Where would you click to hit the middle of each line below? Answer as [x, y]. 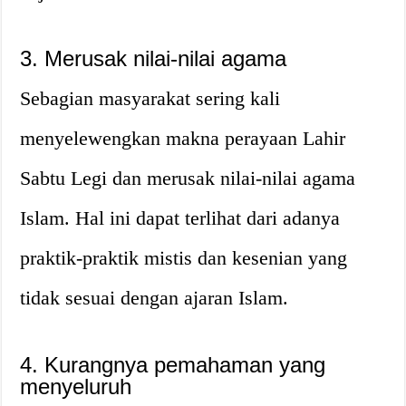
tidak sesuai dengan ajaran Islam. [155, 297]
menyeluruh [76, 386]
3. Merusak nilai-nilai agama [154, 58]
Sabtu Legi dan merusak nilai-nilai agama [188, 178]
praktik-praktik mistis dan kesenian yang [184, 257]
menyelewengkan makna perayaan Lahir [183, 138]
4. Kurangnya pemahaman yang [173, 364]
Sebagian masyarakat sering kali [150, 98]
